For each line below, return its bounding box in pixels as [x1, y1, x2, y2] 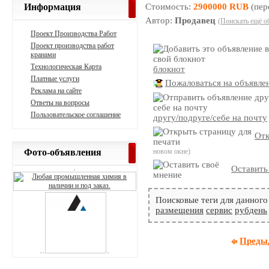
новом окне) [153, 147, 191, 156]
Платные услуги [31, 74, 79, 83]
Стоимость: [145, 2, 194, 12]
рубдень [235, 205, 268, 215]
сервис [206, 205, 233, 215]
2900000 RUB [193, 2, 249, 12]
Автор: [145, 16, 175, 26]
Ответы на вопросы [31, 98, 89, 107]
